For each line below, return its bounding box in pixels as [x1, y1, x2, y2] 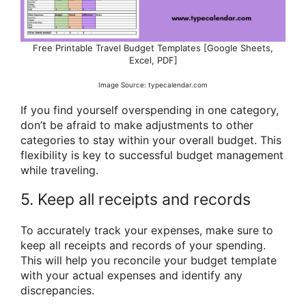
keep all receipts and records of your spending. [20, 238, 266, 252]
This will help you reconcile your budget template [20, 253, 277, 267]
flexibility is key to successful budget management [20, 148, 283, 162]
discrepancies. [20, 283, 94, 297]
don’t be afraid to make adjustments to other [20, 117, 253, 132]
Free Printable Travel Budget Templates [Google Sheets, [33, 42, 273, 54]
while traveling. [20, 163, 98, 177]
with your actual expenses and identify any [20, 268, 242, 282]
